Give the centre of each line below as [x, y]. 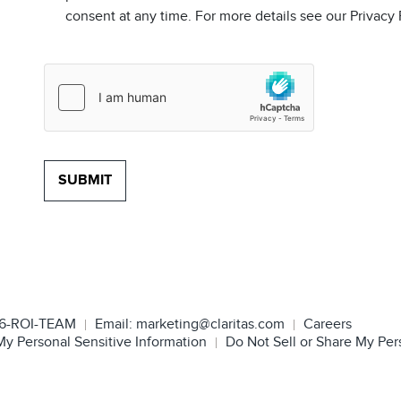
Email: [114, 324]
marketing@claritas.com [209, 324]
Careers [328, 324]
